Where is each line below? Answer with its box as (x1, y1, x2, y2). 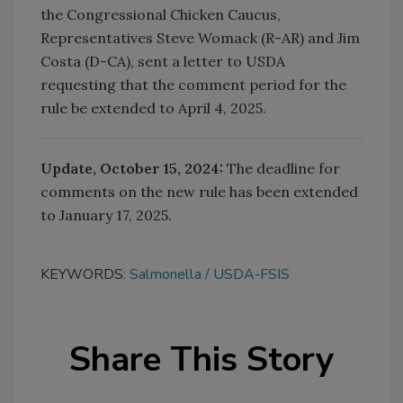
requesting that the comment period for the (40, 75, 346, 94)
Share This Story (69, 336, 334, 382)
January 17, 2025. (59, 205, 172, 224)
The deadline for (227, 158, 340, 177)
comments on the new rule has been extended (40, 182, 358, 201)
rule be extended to (40, 98, 175, 117)
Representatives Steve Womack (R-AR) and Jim (40, 28, 360, 47)
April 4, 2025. (175, 98, 266, 117)
